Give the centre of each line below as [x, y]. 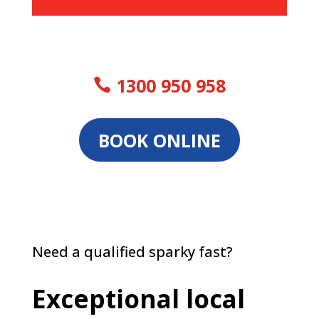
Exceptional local [138, 299]
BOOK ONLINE [159, 140]
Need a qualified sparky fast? [132, 252]
